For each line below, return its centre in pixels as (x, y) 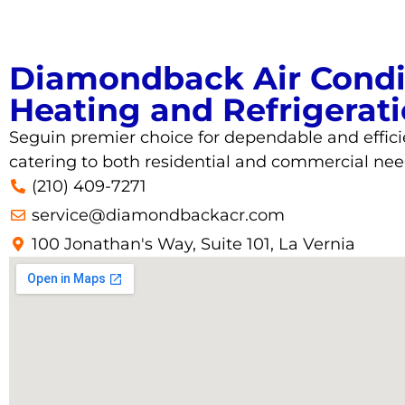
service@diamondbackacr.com (158, 215)
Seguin (38, 137)
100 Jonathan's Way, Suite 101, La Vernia (193, 244)
